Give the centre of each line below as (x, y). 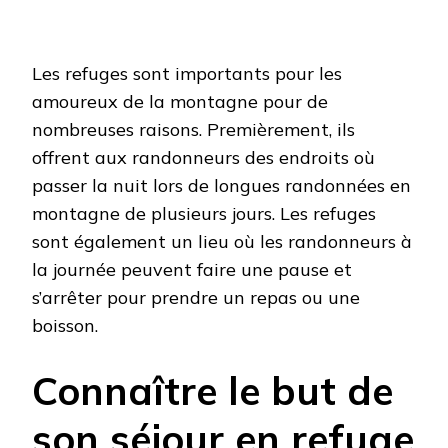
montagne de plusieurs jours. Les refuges (204, 214)
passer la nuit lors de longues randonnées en (221, 186)
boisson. (65, 326)
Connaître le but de (212, 391)
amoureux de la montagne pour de (180, 102)
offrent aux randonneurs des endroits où (203, 158)
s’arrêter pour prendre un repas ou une (196, 298)
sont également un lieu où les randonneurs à (222, 242)
